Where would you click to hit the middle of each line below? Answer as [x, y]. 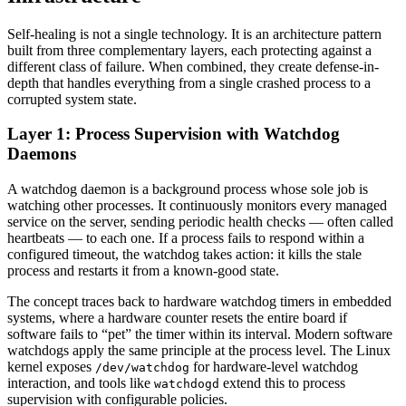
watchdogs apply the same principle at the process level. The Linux [199, 351]
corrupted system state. [72, 99]
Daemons [42, 154]
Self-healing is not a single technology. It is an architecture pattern [194, 34]
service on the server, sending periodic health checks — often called [200, 222]
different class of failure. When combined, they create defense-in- [193, 66]
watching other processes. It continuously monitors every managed [197, 206]
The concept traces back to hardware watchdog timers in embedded [199, 302]
